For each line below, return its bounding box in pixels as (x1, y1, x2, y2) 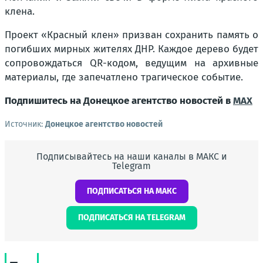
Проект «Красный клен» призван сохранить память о (5, 29, 258, 41)
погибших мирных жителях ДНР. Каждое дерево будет (5, 43, 258, 55)
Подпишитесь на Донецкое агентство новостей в (5, 95, 233, 107)
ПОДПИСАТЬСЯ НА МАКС (86, 186, 177, 196)
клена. (5, 5, 35, 18)
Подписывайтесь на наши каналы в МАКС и (36, 151, 227, 162)
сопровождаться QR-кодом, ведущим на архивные (5, 57, 258, 69)
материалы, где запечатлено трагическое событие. (5, 71, 243, 83)
